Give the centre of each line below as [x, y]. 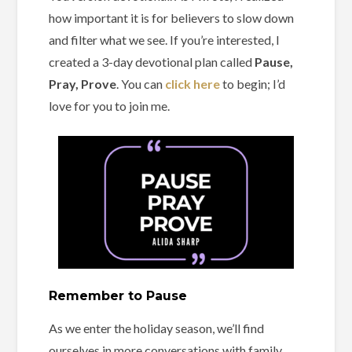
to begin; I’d [253, 84]
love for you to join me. [110, 106]
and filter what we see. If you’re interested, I [165, 40]
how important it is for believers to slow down [172, 18]
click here [193, 84]
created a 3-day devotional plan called [152, 62]
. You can [141, 84]
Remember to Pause [118, 296]
